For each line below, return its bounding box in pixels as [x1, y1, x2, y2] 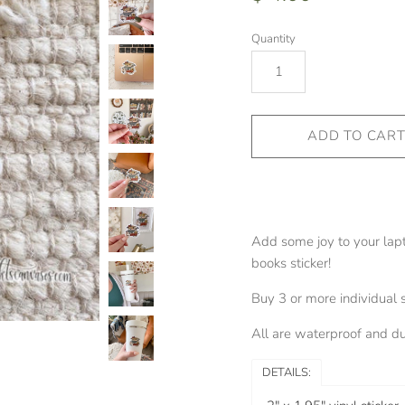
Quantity [251, 30, 296, 47]
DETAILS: [262, 363, 311, 381]
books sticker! [251, 253, 331, 272]
